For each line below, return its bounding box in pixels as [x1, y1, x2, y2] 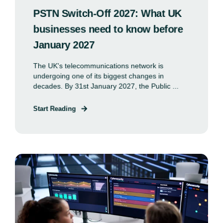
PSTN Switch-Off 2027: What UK [33, 7, 182, 19]
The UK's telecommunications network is [33, 62, 164, 70]
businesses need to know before [33, 23, 183, 35]
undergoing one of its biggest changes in [33, 72, 164, 80]
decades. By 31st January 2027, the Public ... [33, 82, 179, 91]
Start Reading [33, 105, 76, 113]
